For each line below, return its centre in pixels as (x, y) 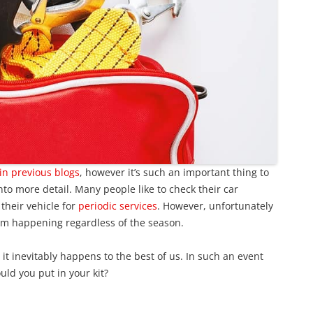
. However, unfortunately (215, 205)
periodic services (118, 205)
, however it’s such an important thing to (174, 172)
